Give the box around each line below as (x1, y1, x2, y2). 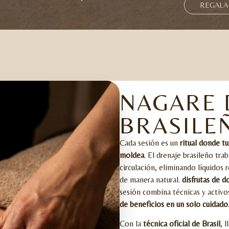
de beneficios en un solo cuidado (120, 199, 228, 209)
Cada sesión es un (120, 138, 180, 148)
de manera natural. (120, 174, 182, 185)
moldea (120, 150, 144, 160)
